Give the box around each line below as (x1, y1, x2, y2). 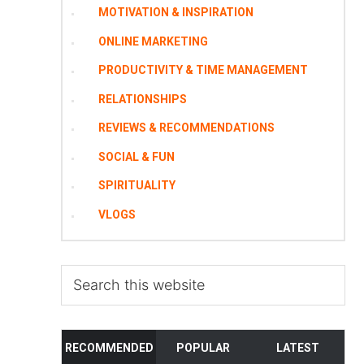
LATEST (275, 341, 319, 355)
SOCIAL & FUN (97, 149, 175, 163)
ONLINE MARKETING (97, 34, 208, 48)
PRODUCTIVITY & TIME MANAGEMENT (97, 63, 308, 77)
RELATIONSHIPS (97, 92, 187, 106)
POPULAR (176, 341, 231, 355)
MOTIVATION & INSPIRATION (97, 6, 253, 19)
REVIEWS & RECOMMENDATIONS (97, 121, 275, 135)
